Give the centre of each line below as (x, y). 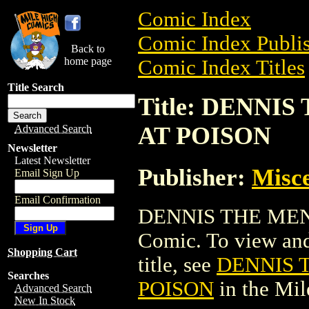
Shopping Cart (42, 252)
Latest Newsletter (52, 160)
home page (88, 61)
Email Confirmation (58, 200)
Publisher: (195, 177)
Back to (88, 49)
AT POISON (205, 136)
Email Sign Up (47, 173)
